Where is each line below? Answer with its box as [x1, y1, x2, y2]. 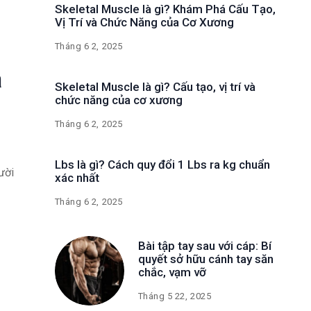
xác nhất [54, 171, 99, 185]
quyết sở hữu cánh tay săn [137, 251, 274, 266]
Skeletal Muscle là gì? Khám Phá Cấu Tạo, [54, 2, 276, 16]
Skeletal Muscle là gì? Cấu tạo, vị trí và [54, 80, 255, 94]
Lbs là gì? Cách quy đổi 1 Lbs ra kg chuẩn [54, 158, 270, 171]
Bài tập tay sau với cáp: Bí [137, 238, 271, 253]
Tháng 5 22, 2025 [137, 290, 212, 301]
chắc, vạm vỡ [137, 264, 206, 279]
